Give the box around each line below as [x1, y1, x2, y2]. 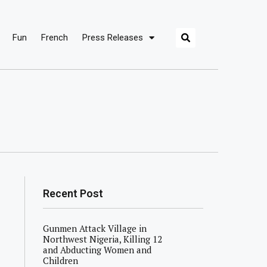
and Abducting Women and [43, 244, 152, 256]
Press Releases [82, 32, 144, 43]
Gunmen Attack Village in [43, 222, 147, 234]
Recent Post [43, 187, 104, 200]
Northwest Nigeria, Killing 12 [43, 233, 163, 245]
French [41, 32, 69, 43]
